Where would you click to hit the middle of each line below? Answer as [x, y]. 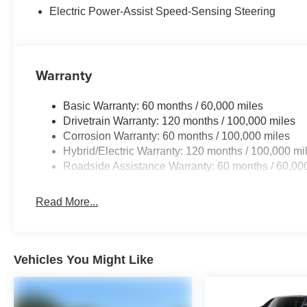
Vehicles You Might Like [84, 259]
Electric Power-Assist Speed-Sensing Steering [163, 11]
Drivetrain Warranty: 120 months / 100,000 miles [180, 121]
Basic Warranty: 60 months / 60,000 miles [163, 106]
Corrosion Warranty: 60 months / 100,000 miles [177, 136]
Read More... [67, 201]
